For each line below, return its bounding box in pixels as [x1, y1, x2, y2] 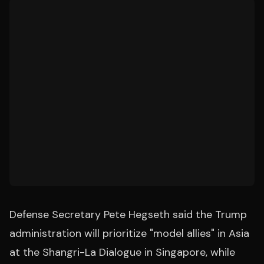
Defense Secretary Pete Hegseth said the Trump [9, 207, 247, 222]
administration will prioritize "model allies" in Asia [9, 226, 249, 240]
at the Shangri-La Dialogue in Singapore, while [9, 245, 235, 259]
